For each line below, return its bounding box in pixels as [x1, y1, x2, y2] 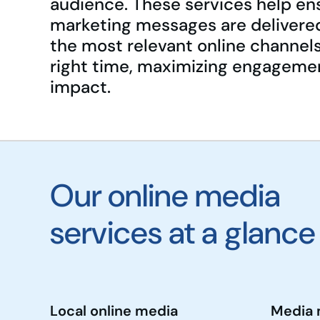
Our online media [50, 175, 281, 217]
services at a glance [50, 212, 316, 254]
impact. [50, 76, 111, 99]
